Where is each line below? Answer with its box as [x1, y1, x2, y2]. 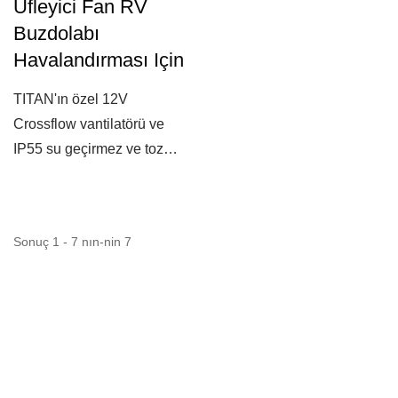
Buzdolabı [13, 22, 99, 44]
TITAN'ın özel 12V [13, 92, 128, 107]
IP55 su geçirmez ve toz [13, 141, 163, 156]
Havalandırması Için [13, 49, 184, 71]
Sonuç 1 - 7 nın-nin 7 [13, 235, 131, 249]
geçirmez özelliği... [13, 166, 131, 181]
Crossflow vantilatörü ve [13, 116, 164, 131]
